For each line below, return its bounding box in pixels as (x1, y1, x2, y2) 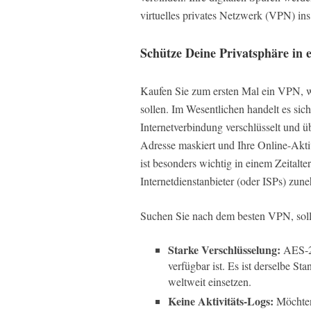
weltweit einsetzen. (168, 274, 251, 289)
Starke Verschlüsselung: (168, 242, 280, 258)
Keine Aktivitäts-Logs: (168, 293, 274, 309)
